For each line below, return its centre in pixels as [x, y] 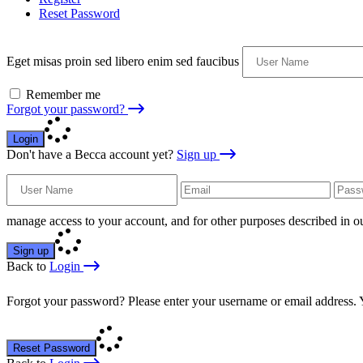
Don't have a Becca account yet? [92, 154]
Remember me [63, 94]
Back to [28, 266]
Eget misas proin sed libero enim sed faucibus [123, 61]
